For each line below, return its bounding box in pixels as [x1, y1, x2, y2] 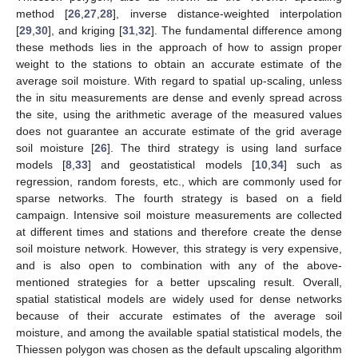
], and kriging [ [48, 23, 122, 37]
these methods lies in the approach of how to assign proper [16, 40, 342, 54]
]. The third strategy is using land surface [107, 141, 343, 154]
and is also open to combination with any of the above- [16, 258, 342, 272]
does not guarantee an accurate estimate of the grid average [16, 124, 342, 137]
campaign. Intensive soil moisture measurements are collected [16, 208, 342, 221]
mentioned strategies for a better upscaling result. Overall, [16, 275, 342, 288]
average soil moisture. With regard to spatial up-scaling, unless [16, 74, 342, 87]
